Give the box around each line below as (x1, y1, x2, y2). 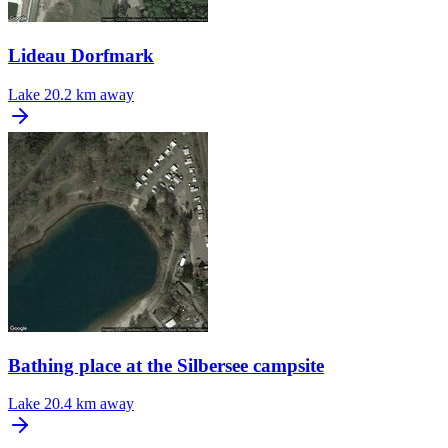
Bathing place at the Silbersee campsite (8, 354, 324, 376)
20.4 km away (44, 395, 134, 413)
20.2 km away (44, 85, 134, 103)
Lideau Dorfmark (8, 45, 154, 67)
